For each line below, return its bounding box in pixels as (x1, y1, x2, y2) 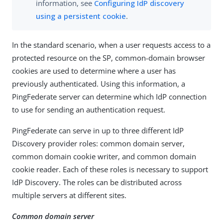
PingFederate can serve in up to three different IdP (12, 125, 184, 136)
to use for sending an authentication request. (12, 105, 165, 115)
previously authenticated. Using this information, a (12, 79, 185, 89)
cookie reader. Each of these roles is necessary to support (12, 164, 208, 175)
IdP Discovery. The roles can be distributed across (12, 177, 182, 188)
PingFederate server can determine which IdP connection (12, 92, 207, 102)
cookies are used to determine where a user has (12, 66, 176, 76)
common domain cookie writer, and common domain (12, 151, 196, 162)
